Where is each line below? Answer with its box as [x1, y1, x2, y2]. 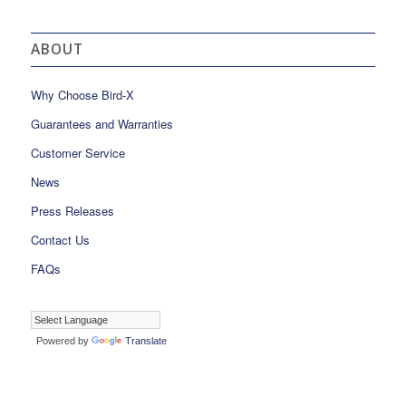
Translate [124, 334, 167, 346]
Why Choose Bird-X [30, 85, 134, 103]
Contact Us [30, 230, 90, 248]
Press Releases [30, 201, 114, 219]
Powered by [30, 334, 92, 346]
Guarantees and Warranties [30, 114, 173, 132]
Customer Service [30, 143, 125, 161]
